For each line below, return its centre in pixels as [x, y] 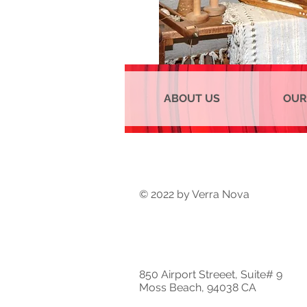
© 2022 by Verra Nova [194, 194]
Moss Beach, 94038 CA [198, 287]
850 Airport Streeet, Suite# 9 [211, 274]
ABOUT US [192, 98]
